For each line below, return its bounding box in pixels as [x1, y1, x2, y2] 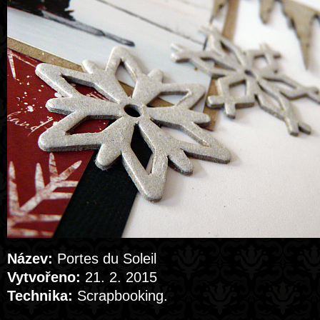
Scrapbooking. [73, 288, 168, 304]
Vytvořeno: [7, 269, 81, 285]
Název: [7, 251, 53, 266]
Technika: [7, 288, 73, 304]
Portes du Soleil [53, 251, 156, 266]
